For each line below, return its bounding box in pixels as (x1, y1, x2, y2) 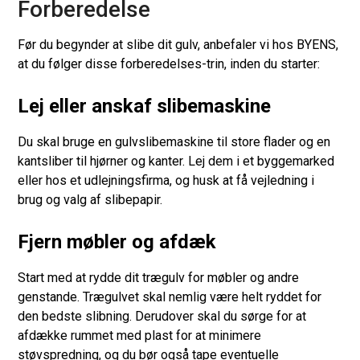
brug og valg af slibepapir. (18, 191, 163, 207)
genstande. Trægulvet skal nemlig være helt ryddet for (18, 288, 322, 305)
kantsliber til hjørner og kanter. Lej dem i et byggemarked (18, 153, 335, 169)
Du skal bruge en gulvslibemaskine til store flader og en (18, 133, 331, 149)
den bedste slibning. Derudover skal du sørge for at (18, 308, 307, 324)
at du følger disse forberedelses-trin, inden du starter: (18, 55, 321, 72)
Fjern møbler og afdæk (18, 230, 222, 253)
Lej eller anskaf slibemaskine (18, 94, 272, 117)
